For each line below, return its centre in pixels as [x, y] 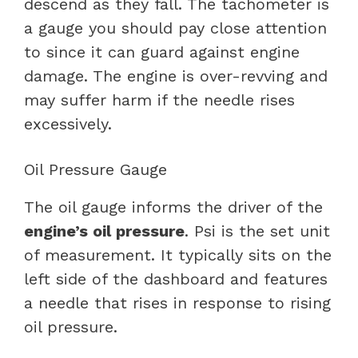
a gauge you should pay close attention [175, 28]
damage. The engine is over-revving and [176, 76]
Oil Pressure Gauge [95, 169]
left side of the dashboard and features [176, 278]
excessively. [68, 123]
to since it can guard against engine [162, 52]
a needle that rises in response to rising [177, 302]
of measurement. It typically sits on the [178, 255]
